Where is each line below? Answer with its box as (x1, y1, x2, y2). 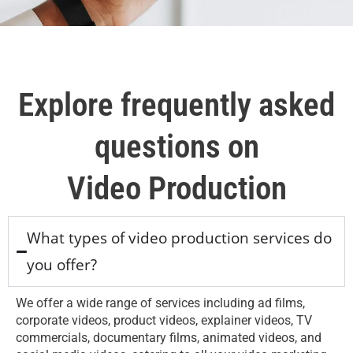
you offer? (27, 255, 98, 276)
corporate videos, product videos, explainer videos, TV (16, 313, 312, 329)
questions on (94, 128, 259, 166)
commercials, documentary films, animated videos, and (16, 330, 321, 346)
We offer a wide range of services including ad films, (16, 295, 305, 311)
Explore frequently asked (18, 86, 335, 124)
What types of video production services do (27, 228, 333, 249)
